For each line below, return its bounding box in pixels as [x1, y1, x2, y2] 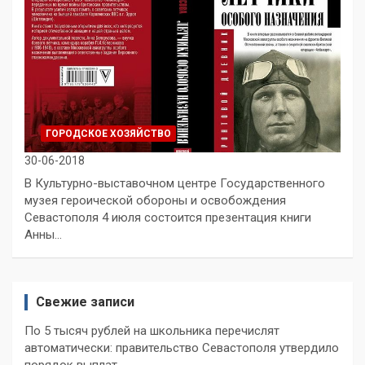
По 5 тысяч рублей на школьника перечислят [24, 323, 279, 338]
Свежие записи [36, 293, 134, 310]
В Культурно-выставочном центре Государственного [24, 175, 325, 191]
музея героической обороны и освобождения [24, 192, 286, 208]
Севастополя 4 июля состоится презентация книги [24, 209, 311, 225]
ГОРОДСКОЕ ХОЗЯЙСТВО [46, 127, 171, 139]
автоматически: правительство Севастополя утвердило [24, 340, 339, 355]
